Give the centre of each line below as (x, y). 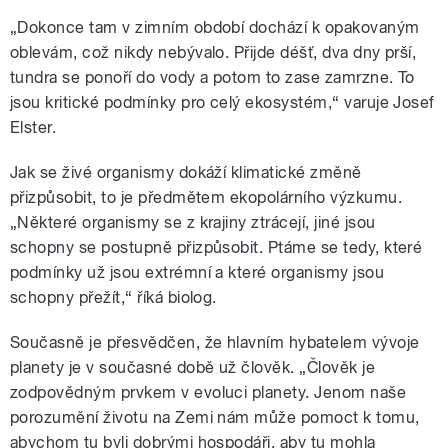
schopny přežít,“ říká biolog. (113, 297)
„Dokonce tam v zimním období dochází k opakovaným (215, 27)
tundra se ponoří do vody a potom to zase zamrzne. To (212, 77)
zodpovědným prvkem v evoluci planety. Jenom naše (208, 392)
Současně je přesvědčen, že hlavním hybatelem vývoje (215, 342)
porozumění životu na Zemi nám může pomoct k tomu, (215, 417)
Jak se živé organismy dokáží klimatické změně (186, 172)
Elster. (33, 127)
